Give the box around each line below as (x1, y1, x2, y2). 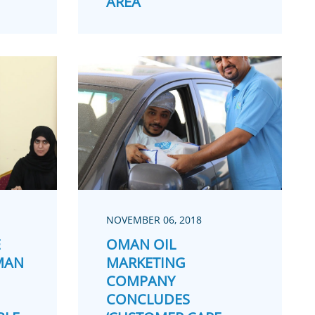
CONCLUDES (105, 290, 190, 309)
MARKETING (105, 253, 186, 273)
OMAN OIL (105, 235, 176, 255)
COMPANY (105, 271, 175, 291)
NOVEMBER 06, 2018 (105, 213, 202, 227)
